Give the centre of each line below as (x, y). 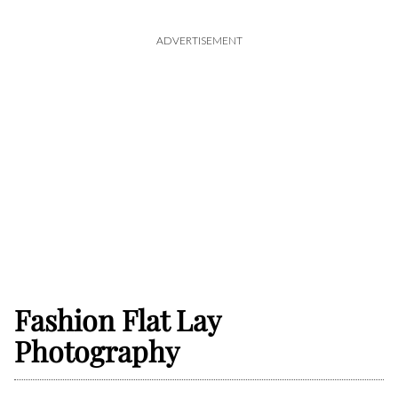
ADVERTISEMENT (199, 41)
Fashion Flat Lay (118, 320)
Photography (97, 351)
